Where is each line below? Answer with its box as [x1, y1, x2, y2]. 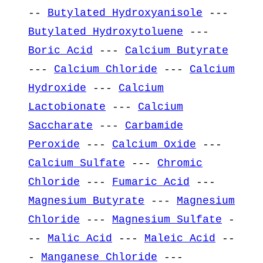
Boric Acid [28, 44, 93, 56]
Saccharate [28, 119, 93, 131]
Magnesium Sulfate [112, 213, 222, 225]
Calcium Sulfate [28, 157, 125, 169]
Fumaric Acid [112, 176, 190, 188]
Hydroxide [28, 82, 86, 94]
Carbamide [125, 119, 183, 131]
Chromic [157, 157, 203, 169]
